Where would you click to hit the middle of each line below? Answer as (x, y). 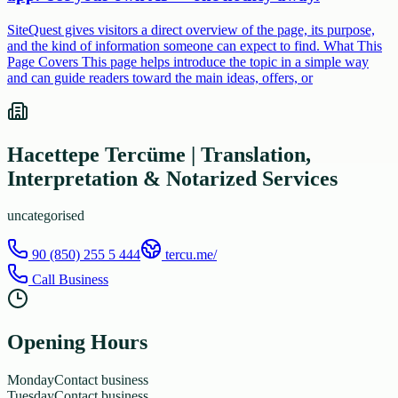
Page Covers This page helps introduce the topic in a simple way (188, 61)
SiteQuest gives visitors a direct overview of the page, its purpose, (191, 29)
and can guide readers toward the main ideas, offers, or (160, 77)
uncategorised (46, 216)
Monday (31, 380)
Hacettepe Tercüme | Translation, (159, 154)
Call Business (68, 280)
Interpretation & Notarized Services (172, 178)
